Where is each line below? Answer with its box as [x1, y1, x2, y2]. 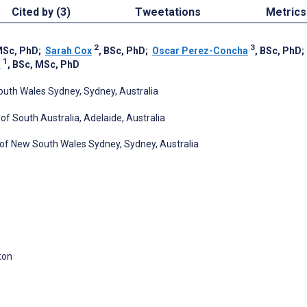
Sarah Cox [45, 45, 92, 56]
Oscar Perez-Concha [152, 45, 248, 56]
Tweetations [135, 5, 201, 19]
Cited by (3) [12, 5, 71, 19]
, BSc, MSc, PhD [8, 58, 79, 70]
